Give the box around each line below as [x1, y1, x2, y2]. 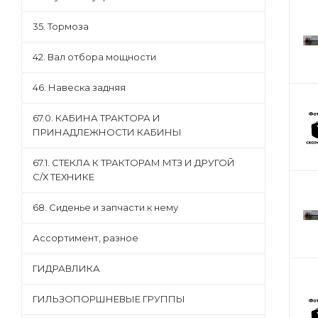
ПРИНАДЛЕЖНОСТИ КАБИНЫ [33, 126, 182, 138]
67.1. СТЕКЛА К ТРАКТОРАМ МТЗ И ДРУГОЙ [33, 157, 235, 168]
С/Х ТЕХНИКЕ [33, 171, 94, 182]
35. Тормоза [33, 21, 89, 32]
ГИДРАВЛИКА [33, 263, 100, 274]
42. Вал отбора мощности [33, 51, 156, 62]
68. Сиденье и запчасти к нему [33, 202, 178, 213]
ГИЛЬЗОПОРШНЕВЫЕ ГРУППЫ [33, 293, 185, 305]
